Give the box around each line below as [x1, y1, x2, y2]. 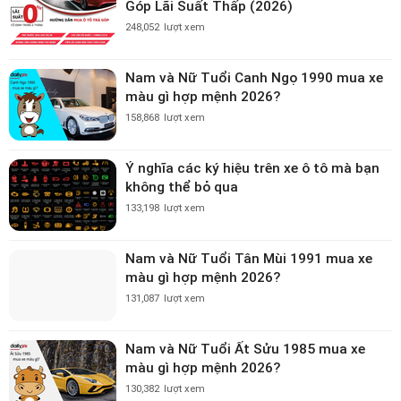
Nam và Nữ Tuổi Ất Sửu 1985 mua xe [125, 340, 365, 357]
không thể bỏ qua [125, 178, 238, 195]
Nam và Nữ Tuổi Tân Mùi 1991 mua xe [125, 250, 372, 267]
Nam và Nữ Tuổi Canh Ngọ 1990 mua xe [125, 69, 383, 86]
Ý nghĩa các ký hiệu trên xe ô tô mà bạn [125, 159, 380, 176]
